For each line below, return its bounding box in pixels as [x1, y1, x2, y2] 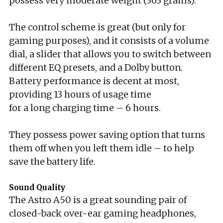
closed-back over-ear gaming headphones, [9, 208, 196, 219]
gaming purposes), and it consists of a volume [9, 35, 209, 46]
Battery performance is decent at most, [9, 75, 179, 87]
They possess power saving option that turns [9, 129, 205, 140]
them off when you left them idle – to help [9, 142, 194, 154]
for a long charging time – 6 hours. [9, 102, 161, 113]
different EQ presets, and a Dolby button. [9, 62, 183, 73]
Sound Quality [9, 183, 65, 192]
